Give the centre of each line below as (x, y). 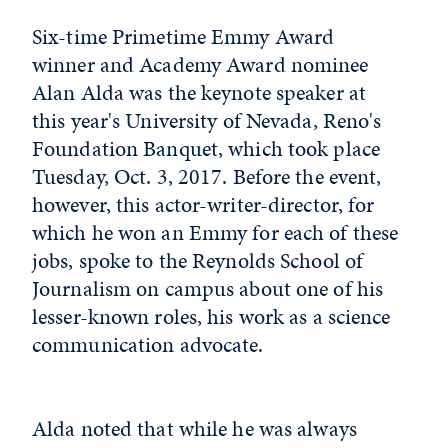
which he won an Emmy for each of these (215, 232)
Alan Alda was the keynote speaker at (199, 92)
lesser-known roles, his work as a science (211, 316)
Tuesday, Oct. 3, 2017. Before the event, (207, 176)
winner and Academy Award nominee (200, 64)
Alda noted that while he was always (194, 428)
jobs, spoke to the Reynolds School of (198, 260)
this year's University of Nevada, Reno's (207, 120)
